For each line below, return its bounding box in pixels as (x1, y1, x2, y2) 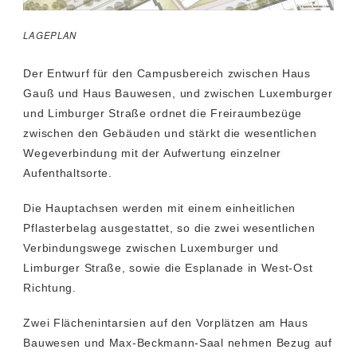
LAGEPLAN (23, 29, 77, 42)
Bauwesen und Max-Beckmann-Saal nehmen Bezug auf (23, 335, 332, 349)
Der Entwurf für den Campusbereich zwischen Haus (23, 66, 311, 80)
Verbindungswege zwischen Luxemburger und (23, 241, 279, 254)
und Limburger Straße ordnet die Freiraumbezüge (23, 106, 303, 120)
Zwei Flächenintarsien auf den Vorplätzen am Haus (23, 316, 308, 329)
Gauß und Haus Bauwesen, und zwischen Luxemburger (23, 86, 333, 100)
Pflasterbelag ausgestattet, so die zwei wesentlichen (23, 221, 316, 234)
